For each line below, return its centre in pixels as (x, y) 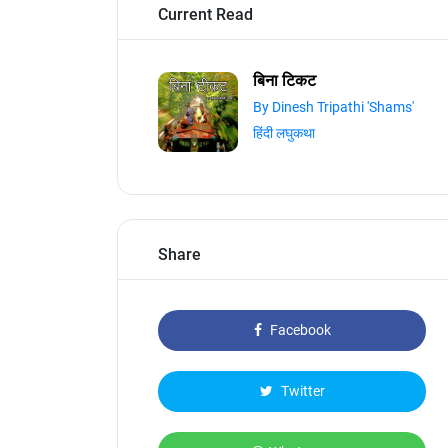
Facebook (298, 330)
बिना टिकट (284, 80)
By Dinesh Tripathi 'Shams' (333, 107)
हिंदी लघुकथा (284, 133)
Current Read (205, 14)
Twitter (301, 391)
